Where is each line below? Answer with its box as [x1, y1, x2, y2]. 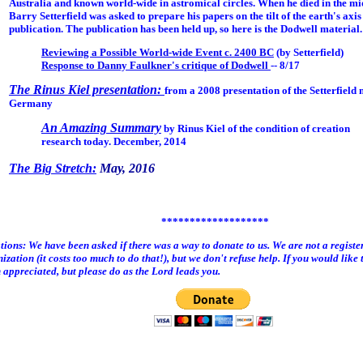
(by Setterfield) [273, 46, 344, 59]
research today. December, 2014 [41, 135, 186, 148]
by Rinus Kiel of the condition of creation [160, 122, 350, 135]
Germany [8, 97, 53, 110]
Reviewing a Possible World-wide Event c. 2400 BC [41, 46, 274, 59]
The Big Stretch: [8, 160, 96, 175]
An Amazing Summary [41, 121, 161, 135]
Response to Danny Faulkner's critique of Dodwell [41, 59, 271, 72]
